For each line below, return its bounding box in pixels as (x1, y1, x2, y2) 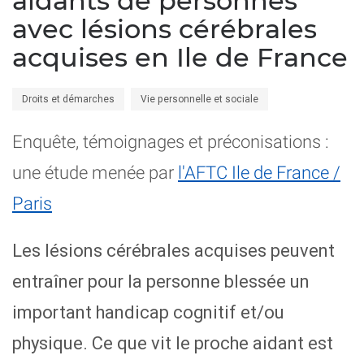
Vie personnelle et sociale (141, 93, 258, 105)
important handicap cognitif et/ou (12, 301, 284, 323)
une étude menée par (12, 162, 178, 183)
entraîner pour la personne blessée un (12, 271, 310, 292)
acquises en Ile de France (12, 41, 348, 73)
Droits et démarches (22, 93, 115, 105)
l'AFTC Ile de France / (178, 162, 340, 183)
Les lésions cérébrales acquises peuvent (12, 240, 335, 262)
